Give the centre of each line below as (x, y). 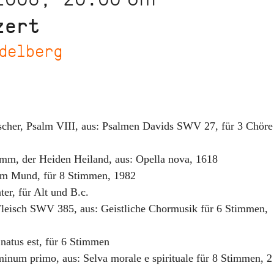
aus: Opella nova (152, 159)
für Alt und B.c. (54, 192)
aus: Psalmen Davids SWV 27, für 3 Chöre (177, 126)
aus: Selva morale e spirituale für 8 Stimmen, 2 (167, 258)
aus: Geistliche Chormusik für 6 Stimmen (172, 209)
